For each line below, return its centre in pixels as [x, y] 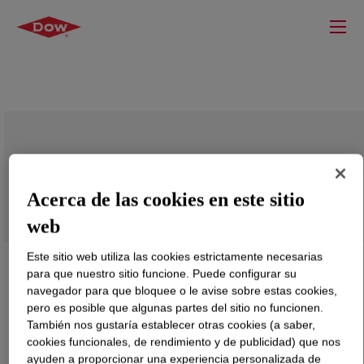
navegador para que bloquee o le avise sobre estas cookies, [182, 290]
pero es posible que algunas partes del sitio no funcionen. [175, 308]
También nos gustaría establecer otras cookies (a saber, [171, 325]
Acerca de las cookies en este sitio [166, 199]
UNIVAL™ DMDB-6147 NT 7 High [158, 169]
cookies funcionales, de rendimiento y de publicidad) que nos [184, 342]
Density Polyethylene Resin [123, 189]
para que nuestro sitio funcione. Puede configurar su [162, 273]
